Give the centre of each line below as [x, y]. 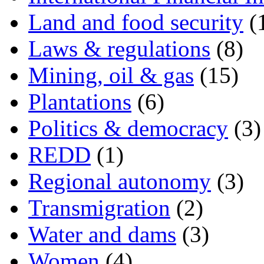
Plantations [80, 101]
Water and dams [102, 234]
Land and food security [136, 22]
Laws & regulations [119, 48]
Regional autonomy [120, 181]
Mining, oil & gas [111, 75]
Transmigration [99, 207]
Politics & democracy [128, 128]
